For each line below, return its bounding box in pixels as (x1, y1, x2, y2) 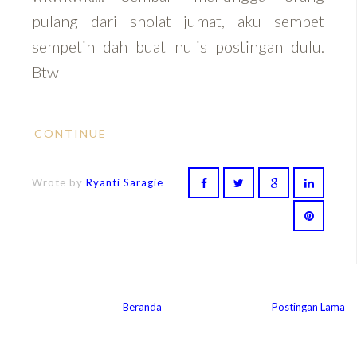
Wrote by (32, 175, 86, 189)
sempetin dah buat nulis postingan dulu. (32, 36, 324, 56)
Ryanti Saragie (86, 175, 163, 189)
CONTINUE (34, 126, 111, 140)
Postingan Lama (272, 300, 345, 313)
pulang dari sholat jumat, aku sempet (32, 10, 324, 30)
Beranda (122, 300, 162, 313)
